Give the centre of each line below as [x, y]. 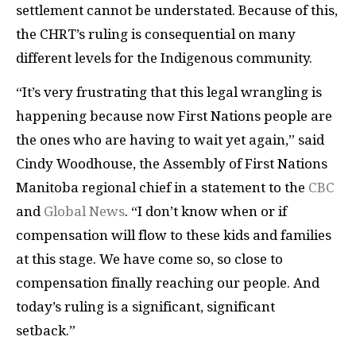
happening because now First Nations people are [174, 116]
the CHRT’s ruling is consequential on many [156, 35]
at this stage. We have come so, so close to [149, 259]
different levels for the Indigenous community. [167, 58]
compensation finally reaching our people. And [168, 282]
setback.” [47, 330]
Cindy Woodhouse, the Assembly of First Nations [172, 163]
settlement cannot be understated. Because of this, [177, 11]
